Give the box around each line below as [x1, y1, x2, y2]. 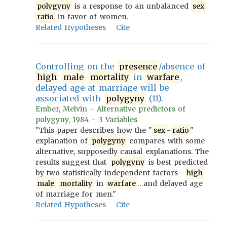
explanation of [35, 136, 91, 145]
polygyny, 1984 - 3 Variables [35, 115, 137, 124]
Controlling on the [35, 61, 118, 71]
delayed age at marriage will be [35, 83, 169, 93]
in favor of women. [55, 12, 128, 21]
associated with [35, 93, 104, 103]
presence [119, 61, 157, 71]
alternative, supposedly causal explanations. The [35, 147, 209, 156]
